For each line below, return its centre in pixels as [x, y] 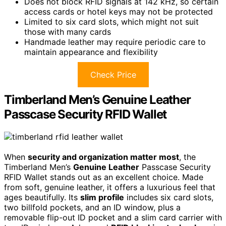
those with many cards [68, 32]
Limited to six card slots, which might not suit [111, 21]
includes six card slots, [169, 197]
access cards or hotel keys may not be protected [119, 11]
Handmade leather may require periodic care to [115, 42]
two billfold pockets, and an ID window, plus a [92, 207]
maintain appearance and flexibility [91, 52]
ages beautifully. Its [42, 197]
